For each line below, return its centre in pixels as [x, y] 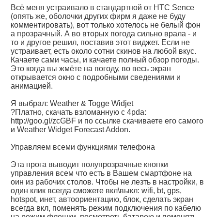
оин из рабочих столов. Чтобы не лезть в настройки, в [108, 182]
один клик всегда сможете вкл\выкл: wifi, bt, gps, [96, 191]
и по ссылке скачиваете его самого [140, 121]
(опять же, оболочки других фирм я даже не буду [98, 16]
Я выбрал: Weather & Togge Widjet [72, 103]
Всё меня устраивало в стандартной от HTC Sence [103, 8]
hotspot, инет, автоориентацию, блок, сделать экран [102, 199]
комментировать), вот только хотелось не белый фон [106, 25]
